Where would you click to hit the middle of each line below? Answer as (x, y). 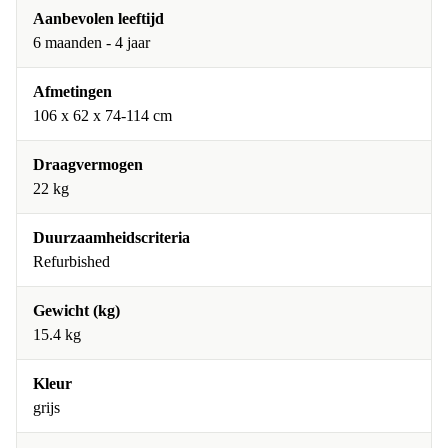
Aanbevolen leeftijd (98, 18)
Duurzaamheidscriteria (111, 237)
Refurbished (71, 261)
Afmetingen (72, 91)
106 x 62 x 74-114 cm (102, 115)
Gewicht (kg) (76, 310)
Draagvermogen (88, 164)
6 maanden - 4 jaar (91, 42)
